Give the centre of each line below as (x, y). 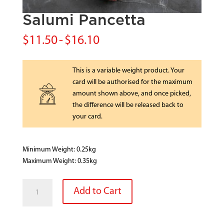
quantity (34, 207)
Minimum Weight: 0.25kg (59, 149)
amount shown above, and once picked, (131, 93)
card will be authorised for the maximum (132, 82)
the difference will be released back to (128, 105)
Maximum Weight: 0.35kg (59, 161)
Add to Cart (97, 191)
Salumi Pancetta (84, 20)
